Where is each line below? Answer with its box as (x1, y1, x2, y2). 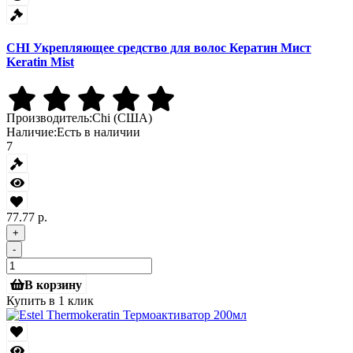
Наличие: (6, 125, 57, 139)
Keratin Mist (6, 54, 74, 69)
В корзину (24, 277, 83, 291)
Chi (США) (92, 111, 152, 125)
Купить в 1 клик (6, 293, 94, 307)
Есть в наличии (57, 125, 140, 139)
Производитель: (6, 111, 92, 125)
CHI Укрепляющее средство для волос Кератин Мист (6, 40, 311, 54)
